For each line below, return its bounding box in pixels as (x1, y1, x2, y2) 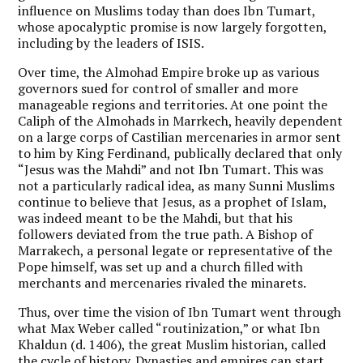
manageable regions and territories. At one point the (18, 95, 328, 113)
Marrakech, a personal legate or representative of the (18, 241, 333, 259)
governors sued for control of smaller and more (18, 79, 299, 97)
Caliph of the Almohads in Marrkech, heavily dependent (18, 111, 344, 130)
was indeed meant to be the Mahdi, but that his (18, 208, 293, 227)
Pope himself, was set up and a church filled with (18, 257, 304, 275)
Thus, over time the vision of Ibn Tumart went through (18, 302, 342, 321)
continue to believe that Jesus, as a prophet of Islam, (18, 192, 327, 211)
